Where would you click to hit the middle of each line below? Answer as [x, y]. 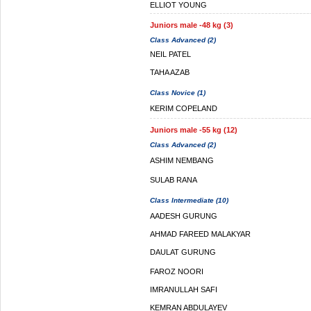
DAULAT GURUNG [183, 252]
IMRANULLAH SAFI [184, 289]
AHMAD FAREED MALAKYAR [200, 234]
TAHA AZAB [170, 72]
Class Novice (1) [178, 93]
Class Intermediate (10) [189, 200]
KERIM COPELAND [184, 108]
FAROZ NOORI [177, 271]
